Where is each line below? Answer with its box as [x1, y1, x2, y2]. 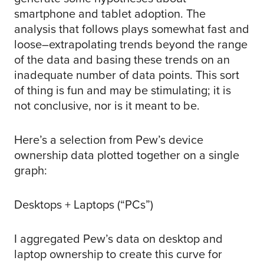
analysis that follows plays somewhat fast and [14, 20, 249, 38]
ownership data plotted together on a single [14, 146, 239, 164]
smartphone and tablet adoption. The [14, 5, 206, 23]
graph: [14, 161, 47, 180]
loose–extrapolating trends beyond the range [14, 35, 247, 54]
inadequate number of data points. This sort [14, 66, 239, 84]
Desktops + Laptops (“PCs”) [14, 196, 153, 214]
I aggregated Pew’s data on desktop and [14, 230, 223, 248]
